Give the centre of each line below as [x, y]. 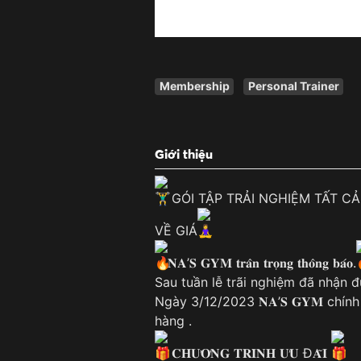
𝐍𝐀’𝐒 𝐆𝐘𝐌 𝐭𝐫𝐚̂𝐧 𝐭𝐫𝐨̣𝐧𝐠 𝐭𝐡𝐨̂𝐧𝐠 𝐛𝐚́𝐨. [262, 263]
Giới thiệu [184, 154]
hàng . [173, 321]
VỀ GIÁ [176, 231]
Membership [194, 86]
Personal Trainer [293, 86]
